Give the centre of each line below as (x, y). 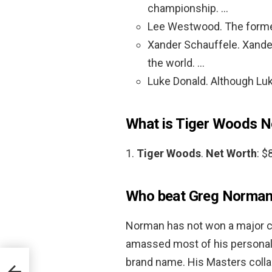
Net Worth (231, 153)
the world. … (176, 63)
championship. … (188, 8)
